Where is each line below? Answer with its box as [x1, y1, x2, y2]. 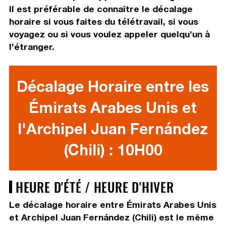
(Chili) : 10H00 [63, 141, 162, 159]
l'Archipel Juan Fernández [18, 120, 208, 138]
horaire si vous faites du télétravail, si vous [9, 16, 198, 27]
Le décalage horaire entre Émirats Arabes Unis [9, 199, 216, 210]
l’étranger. [9, 41, 54, 52]
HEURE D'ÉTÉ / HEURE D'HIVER [15, 177, 174, 197]
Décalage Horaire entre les [17, 77, 209, 96]
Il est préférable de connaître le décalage [9, 4, 193, 15]
